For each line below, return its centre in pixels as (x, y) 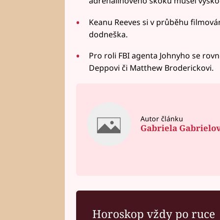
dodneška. (108, 34)
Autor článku (162, 119)
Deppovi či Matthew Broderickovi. (151, 68)
